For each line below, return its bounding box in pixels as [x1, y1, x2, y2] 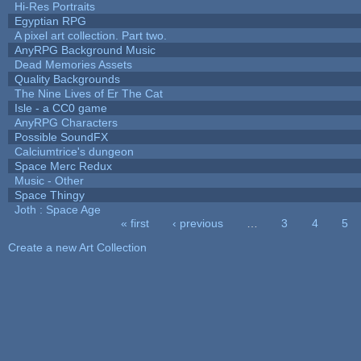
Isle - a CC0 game [14, 101, 107, 114]
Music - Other [14, 173, 84, 187]
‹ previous [172, 216, 223, 230]
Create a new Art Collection [7, 240, 147, 254]
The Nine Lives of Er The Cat [14, 86, 163, 100]
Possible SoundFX [14, 130, 108, 143]
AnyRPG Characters [14, 115, 118, 129]
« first [120, 216, 149, 230]
